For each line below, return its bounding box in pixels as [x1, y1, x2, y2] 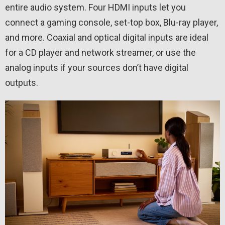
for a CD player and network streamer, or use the [5, 47, 196, 58]
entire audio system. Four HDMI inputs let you [5, 2, 186, 13]
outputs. [5, 77, 38, 88]
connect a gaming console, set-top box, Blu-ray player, [5, 17, 218, 28]
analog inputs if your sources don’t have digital [5, 62, 188, 73]
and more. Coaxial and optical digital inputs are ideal [5, 32, 208, 43]
